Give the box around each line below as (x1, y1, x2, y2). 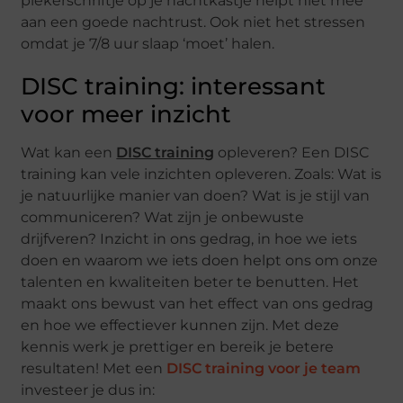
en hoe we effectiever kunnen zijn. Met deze (21, 316, 340, 334)
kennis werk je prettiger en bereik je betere (21, 337, 335, 355)
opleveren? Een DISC (214, 143, 370, 161)
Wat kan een (21, 143, 117, 161)
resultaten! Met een (21, 359, 167, 377)
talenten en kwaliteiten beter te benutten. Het (21, 273, 360, 291)
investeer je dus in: (21, 381, 156, 399)
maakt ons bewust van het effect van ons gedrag (21, 294, 374, 312)
